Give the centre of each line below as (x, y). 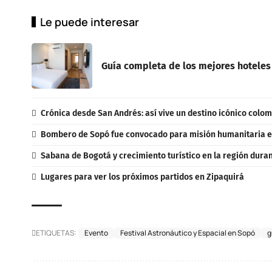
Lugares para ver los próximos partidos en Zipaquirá (142, 177)
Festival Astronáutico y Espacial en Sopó (188, 233)
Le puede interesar (90, 22)
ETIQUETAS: (56, 233)
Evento (96, 233)
